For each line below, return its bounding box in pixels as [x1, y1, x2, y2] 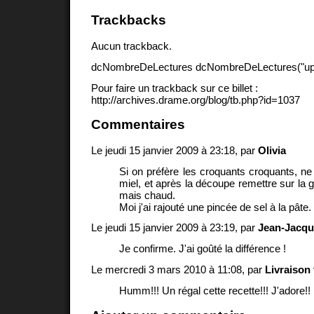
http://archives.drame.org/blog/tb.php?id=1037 [91, 93, 300, 106]
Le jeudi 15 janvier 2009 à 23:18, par [91, 144, 258, 156]
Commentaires [91, 117, 185, 132]
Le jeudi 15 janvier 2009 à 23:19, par [91, 221, 258, 234]
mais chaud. [119, 189, 175, 201]
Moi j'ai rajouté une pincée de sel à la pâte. [119, 200, 311, 213]
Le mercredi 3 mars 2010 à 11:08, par [91, 264, 265, 276]
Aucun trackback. [91, 40, 172, 53]
